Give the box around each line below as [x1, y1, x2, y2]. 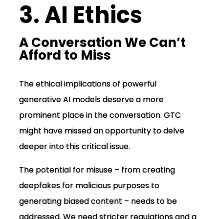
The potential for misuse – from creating [19, 164, 175, 176]
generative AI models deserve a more [19, 94, 164, 106]
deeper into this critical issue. [19, 141, 130, 153]
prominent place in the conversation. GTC [19, 109, 181, 121]
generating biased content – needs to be [19, 196, 177, 207]
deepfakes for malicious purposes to [19, 180, 159, 192]
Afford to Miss [19, 46, 111, 65]
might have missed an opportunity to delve [19, 125, 184, 137]
